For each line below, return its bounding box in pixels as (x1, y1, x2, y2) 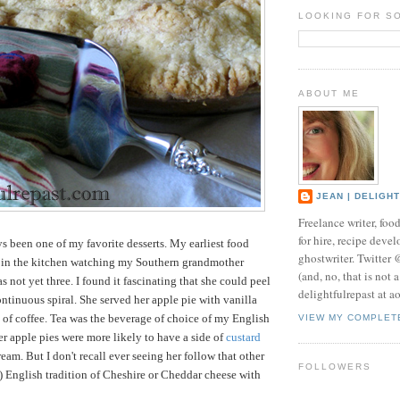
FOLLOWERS (298, 362, 372, 372)
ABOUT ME (298, 87, 361, 98)
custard (226, 330, 261, 345)
